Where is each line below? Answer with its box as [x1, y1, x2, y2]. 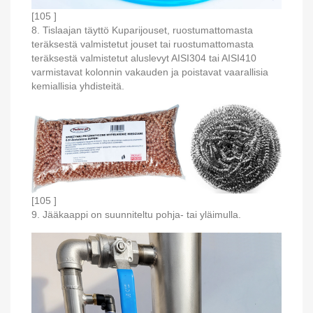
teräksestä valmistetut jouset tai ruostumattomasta [31, 38, 254, 50]
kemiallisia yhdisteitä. [31, 80, 124, 92]
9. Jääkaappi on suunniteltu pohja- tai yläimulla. [31, 208, 241, 220]
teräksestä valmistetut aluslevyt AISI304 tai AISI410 [31, 52, 256, 64]
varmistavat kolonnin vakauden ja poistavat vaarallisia [31, 66, 268, 78]
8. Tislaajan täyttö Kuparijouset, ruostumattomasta [31, 24, 253, 36]
